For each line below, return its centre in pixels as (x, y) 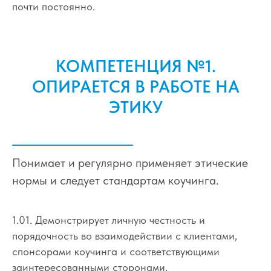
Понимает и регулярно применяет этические (130, 162)
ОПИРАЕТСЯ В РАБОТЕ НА (135, 86)
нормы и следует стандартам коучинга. (116, 180)
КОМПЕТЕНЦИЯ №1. (135, 66)
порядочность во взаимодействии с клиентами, (125, 235)
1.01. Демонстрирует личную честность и (109, 220)
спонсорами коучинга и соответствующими (116, 251)
